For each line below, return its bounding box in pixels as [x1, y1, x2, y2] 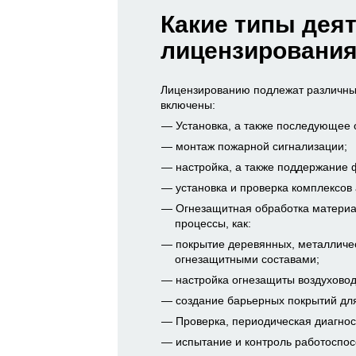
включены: [161, 99, 215, 112]
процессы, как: [175, 217, 252, 230]
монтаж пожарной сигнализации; [175, 140, 347, 153]
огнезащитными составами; [175, 253, 320, 266]
